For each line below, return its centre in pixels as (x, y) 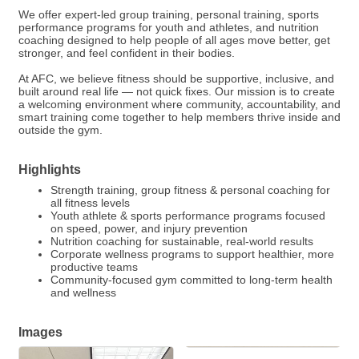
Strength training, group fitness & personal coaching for (190, 190)
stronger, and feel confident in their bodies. (127, 53)
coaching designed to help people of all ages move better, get (174, 40)
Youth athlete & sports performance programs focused (188, 216)
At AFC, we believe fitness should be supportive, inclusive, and (176, 79)
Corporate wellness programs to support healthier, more (192, 254)
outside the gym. (61, 130)
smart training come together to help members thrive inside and (179, 117)
